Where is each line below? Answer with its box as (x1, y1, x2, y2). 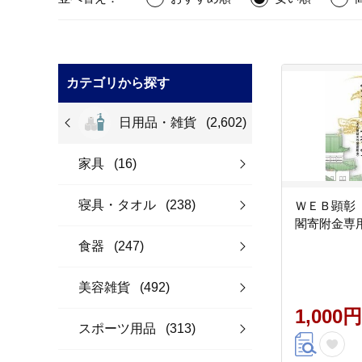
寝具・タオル (78, 198, 159, 212)
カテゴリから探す (66, 76, 170, 90)
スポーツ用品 (78, 322, 159, 335)
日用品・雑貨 (119, 116, 200, 129)
